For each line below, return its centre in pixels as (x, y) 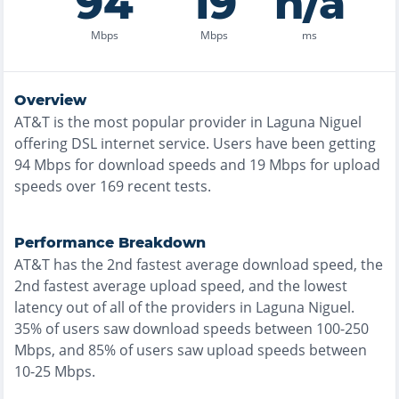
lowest (326, 286)
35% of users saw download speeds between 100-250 (191, 329)
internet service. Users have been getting (236, 143)
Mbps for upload (323, 165)
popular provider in (197, 122)
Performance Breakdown (110, 243)
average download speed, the (282, 265)
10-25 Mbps (53, 371)
